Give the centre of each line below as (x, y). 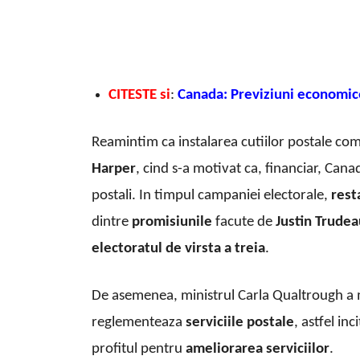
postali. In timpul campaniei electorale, (211, 196)
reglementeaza (137, 323)
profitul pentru (139, 350)
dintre (112, 223)
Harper (114, 170)
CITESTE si (139, 96)
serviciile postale (238, 323)
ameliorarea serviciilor (258, 350)
